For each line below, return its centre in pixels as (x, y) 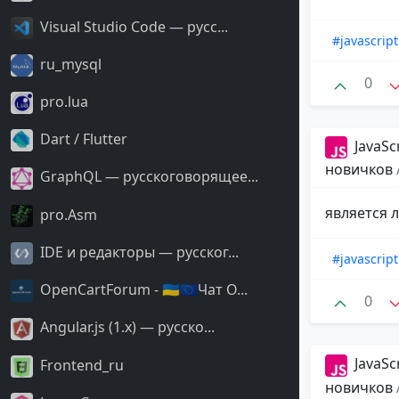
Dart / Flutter (82, 139)
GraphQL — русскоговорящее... (147, 177)
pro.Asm (67, 214)
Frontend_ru (80, 365)
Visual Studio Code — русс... (132, 26)
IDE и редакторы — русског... (138, 252)
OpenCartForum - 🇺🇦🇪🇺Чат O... (142, 290)
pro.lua (62, 101)
